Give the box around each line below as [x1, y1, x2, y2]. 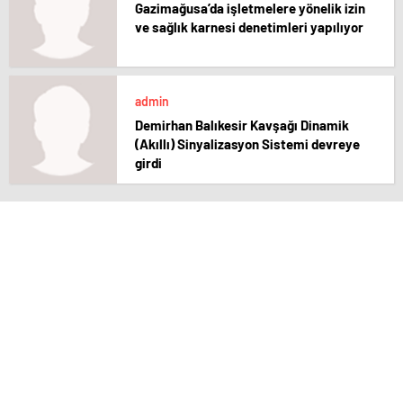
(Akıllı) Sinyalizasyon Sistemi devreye [135, 136, 360, 152]
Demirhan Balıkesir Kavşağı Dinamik [135, 117, 349, 133]
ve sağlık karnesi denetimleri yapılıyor [135, 19, 363, 35]
